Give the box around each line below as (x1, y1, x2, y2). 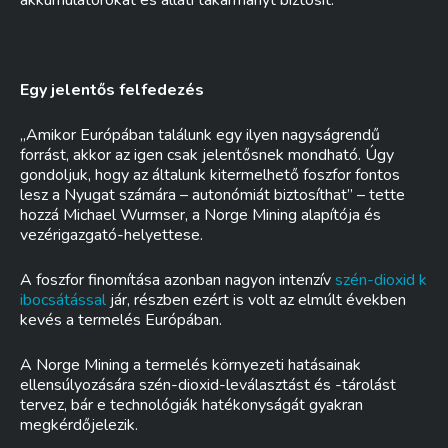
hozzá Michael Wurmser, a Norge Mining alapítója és (20, 204, 381, 226)
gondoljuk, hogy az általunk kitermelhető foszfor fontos (20, 164, 400, 186)
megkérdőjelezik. (20, 414, 138, 436)
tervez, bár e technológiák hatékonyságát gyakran (20, 394, 363, 416)
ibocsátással (20, 289, 106, 311)
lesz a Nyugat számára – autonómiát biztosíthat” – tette (20, 184, 405, 206)
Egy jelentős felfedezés (20, 79, 204, 101)
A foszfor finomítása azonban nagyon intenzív (20, 269, 335, 291)
